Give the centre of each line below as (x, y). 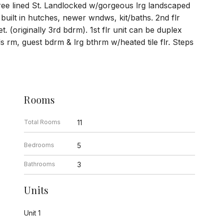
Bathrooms (40, 164)
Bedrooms (39, 145)
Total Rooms (43, 122)
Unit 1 (33, 213)
